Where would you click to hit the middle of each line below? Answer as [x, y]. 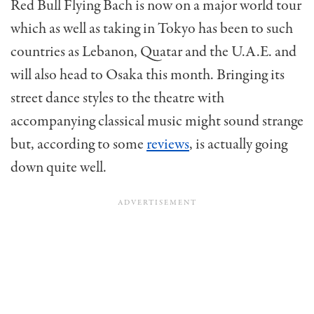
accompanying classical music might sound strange [157, 121]
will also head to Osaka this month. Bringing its [148, 75]
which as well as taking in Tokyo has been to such [152, 28]
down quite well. [59, 167]
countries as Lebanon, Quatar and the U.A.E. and [153, 52]
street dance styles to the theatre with [117, 98]
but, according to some [78, 144]
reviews [168, 144]
